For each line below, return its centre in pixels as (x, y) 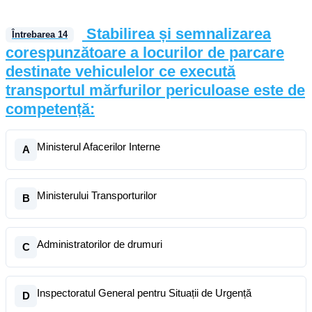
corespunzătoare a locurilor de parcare (145, 53)
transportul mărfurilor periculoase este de (155, 90)
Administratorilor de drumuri (100, 244)
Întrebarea (35, 35)
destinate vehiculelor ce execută (120, 71)
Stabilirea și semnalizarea (179, 34)
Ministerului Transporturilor (97, 195)
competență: (50, 109)
